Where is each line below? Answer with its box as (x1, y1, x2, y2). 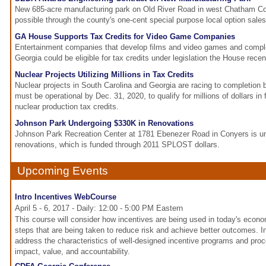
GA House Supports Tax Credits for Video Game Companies (15, 32, 235, 42)
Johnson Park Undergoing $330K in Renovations (15, 119, 194, 128)
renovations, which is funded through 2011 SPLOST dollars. (15, 140, 220, 150)
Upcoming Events (17, 164, 108, 178)
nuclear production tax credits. (15, 102, 119, 112)
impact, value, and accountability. (15, 247, 130, 256)
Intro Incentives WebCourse (15, 192, 116, 202)
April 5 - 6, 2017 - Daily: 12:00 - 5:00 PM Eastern (15, 204, 183, 213)
